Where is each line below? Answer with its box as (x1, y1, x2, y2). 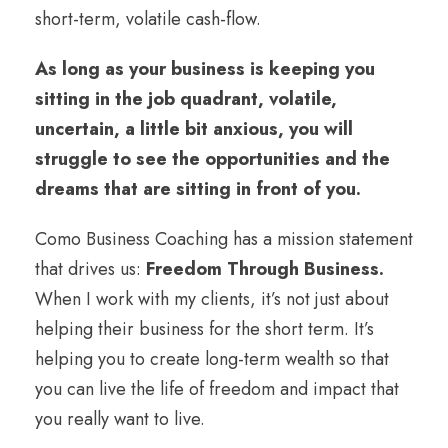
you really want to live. (35, 405, 205, 432)
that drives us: (35, 255, 146, 282)
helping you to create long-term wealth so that (35, 345, 389, 372)
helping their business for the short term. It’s (35, 315, 374, 342)
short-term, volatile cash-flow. (35, 5, 261, 32)
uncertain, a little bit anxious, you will (35, 115, 353, 142)
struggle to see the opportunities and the (35, 145, 390, 172)
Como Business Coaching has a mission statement (35, 225, 413, 252)
